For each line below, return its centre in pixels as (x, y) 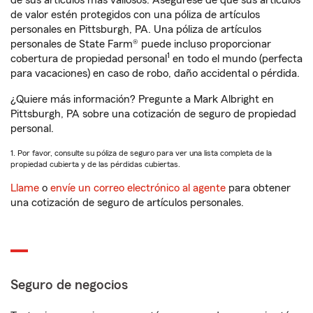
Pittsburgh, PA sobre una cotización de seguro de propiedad (153, 114)
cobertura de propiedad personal (89, 59)
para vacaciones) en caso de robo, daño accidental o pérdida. (155, 73)
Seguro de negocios (69, 285)
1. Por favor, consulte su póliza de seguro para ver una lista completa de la (141, 153)
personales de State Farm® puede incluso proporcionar (141, 44)
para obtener (258, 188)
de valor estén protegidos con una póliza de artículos (135, 15)
